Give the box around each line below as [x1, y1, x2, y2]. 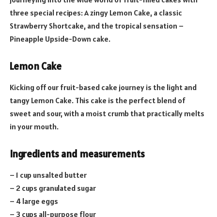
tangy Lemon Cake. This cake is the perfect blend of [10, 95, 186, 106]
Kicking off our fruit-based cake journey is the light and [10, 82, 197, 93]
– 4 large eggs [10, 196, 58, 206]
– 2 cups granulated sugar [10, 183, 96, 193]
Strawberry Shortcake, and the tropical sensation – [10, 21, 184, 31]
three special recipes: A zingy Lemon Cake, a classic [10, 8, 182, 18]
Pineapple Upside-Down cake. [10, 34, 110, 44]
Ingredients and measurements [10, 147, 145, 160]
